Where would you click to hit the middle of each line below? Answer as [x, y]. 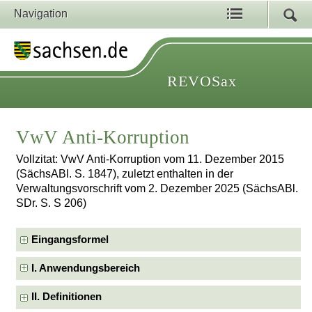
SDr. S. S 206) [52, 203]
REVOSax [202, 81]
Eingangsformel [70, 239]
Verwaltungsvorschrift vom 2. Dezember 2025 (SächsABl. [157, 189]
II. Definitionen [67, 297]
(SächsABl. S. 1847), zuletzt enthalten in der [125, 174]
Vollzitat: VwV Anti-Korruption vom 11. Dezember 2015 [150, 159]
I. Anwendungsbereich [86, 268]
